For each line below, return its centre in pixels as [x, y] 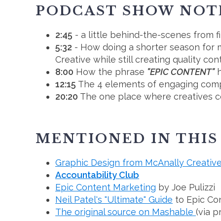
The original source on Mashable [126, 212]
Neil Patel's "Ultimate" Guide [114, 200]
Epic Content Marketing [106, 187]
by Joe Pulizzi [185, 187]
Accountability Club [97, 175]
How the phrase [110, 72]
